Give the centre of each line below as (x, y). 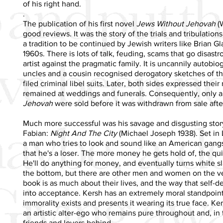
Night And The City (84, 133)
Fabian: (37, 133)
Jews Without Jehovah (176, 23)
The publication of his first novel (80, 23)
